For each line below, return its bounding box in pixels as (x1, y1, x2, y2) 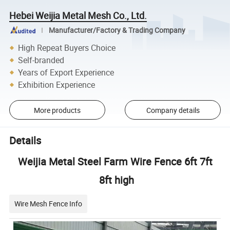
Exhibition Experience (18, 79, 95, 90)
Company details (146, 105, 200, 115)
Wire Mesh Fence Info (14, 198, 83, 208)
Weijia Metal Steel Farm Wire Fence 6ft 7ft (17, 154, 213, 168)
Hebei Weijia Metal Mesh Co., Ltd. (9, 9, 147, 22)
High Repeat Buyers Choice (18, 42, 116, 53)
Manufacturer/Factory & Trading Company (48, 25, 185, 35)
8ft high (96, 172, 134, 187)
